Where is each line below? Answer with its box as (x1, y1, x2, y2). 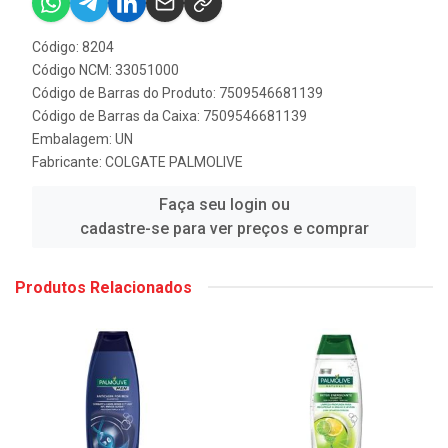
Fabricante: (32, 153, 105, 170)
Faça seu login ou (158, 194, 290, 214)
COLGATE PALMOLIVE (105, 153, 243, 170)
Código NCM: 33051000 (32, 61, 179, 78)
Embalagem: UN (32, 130, 133, 147)
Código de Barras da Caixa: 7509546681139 (32, 107, 307, 124)
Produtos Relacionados (15, 277, 192, 297)
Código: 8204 (32, 38, 114, 55)
